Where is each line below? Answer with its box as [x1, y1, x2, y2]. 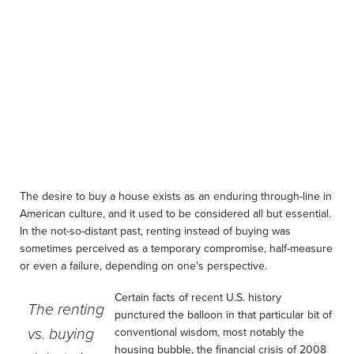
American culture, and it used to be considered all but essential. [20, 205, 331, 223]
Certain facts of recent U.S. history [114, 289, 281, 307]
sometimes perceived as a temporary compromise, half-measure [20, 240, 333, 258]
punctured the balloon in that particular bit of [114, 307, 332, 324]
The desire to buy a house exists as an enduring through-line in [20, 188, 332, 205]
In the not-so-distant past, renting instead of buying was [20, 223, 291, 240]
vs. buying [28, 322, 94, 346]
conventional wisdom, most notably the [114, 324, 304, 341]
